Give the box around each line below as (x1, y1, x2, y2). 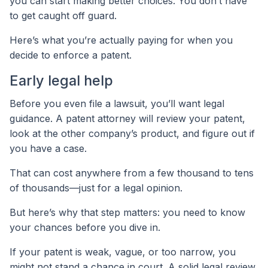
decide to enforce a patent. (10, 49, 132, 62)
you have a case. (10, 142, 87, 155)
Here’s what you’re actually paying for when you (10, 34, 233, 47)
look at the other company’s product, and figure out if (10, 127, 255, 140)
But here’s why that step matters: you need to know (10, 206, 245, 219)
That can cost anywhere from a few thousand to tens (10, 167, 254, 179)
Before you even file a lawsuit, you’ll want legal (10, 98, 224, 110)
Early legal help (10, 72, 113, 90)
